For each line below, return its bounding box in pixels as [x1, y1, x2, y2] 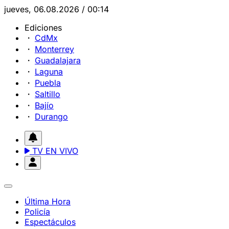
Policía [25, 207, 50, 217]
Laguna [35, 66, 63, 77]
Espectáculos [25, 217, 76, 227]
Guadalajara [35, 55, 81, 65]
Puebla [35, 78, 61, 88]
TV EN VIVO [30, 146, 78, 156]
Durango [35, 111, 68, 122]
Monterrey [35, 44, 74, 54]
